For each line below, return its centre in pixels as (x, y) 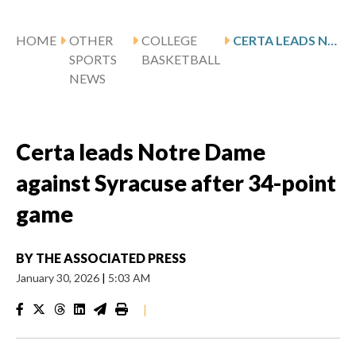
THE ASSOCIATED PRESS (111, 257)
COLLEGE (170, 40)
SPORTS (93, 59)
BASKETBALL (181, 59)
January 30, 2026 (59, 277)
